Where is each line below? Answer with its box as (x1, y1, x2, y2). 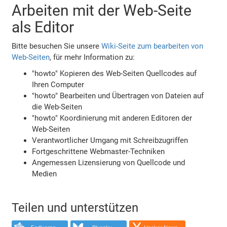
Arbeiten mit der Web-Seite (12, 1, 192, 19)
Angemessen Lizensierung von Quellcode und (32, 158, 185, 167)
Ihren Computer (32, 80, 85, 89)
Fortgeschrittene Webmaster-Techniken (32, 146, 165, 156)
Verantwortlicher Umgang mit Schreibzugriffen (32, 135, 188, 145)
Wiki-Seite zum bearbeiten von (101, 41, 204, 51)
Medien (32, 169, 57, 178)
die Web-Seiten (32, 102, 83, 111)
